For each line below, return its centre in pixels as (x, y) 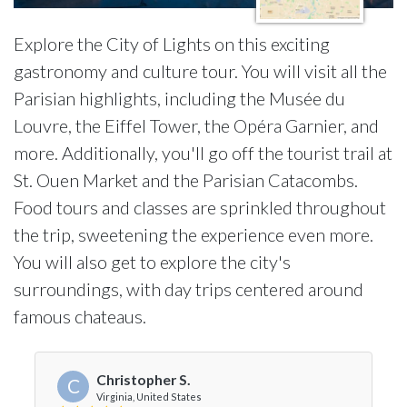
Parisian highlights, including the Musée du (179, 98)
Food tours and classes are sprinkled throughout (200, 207)
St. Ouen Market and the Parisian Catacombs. (186, 180)
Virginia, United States (149, 396)
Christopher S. (144, 379)
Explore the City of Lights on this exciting (172, 44)
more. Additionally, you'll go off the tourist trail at (203, 153)
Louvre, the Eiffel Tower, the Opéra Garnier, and (196, 125)
